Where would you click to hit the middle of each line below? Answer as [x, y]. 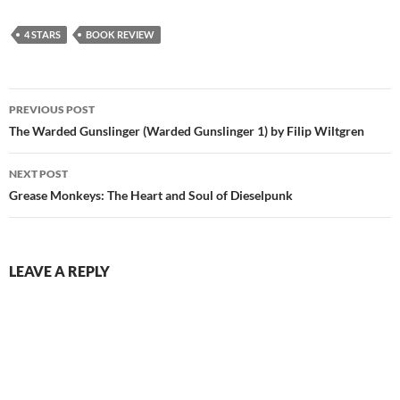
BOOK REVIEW [120, 34]
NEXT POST [38, 173]
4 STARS [42, 34]
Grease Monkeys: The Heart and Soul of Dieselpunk [151, 195]
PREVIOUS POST [52, 109]
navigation [63, 133]
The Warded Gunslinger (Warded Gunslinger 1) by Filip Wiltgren [187, 130]
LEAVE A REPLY [59, 271]
